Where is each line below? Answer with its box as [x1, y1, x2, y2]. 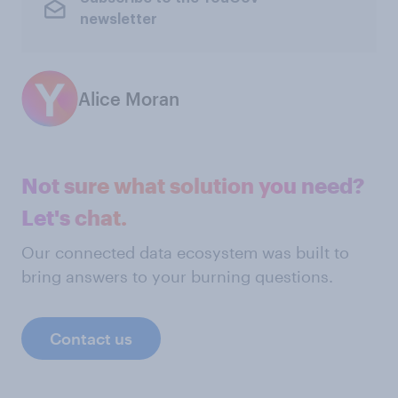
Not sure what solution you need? [21, 172, 364, 198]
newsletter [79, 12, 157, 27]
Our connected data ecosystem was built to [21, 243, 349, 262]
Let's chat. [21, 204, 127, 230]
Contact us [50, 329, 132, 348]
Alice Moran [78, 88, 179, 109]
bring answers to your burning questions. [21, 267, 333, 286]
